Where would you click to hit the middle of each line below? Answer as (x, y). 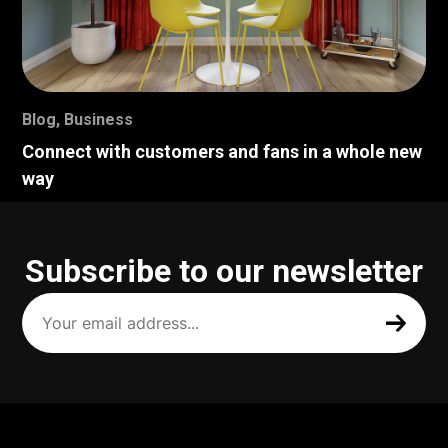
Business (99, 120)
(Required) (57, 349)
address (53, 332)
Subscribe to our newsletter (224, 271)
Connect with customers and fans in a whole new (222, 152)
